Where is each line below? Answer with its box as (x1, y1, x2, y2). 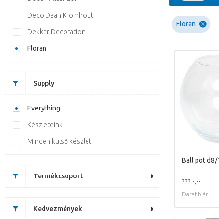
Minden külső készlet (27, 137, 91, 145)
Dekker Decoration (27, 28, 86, 36)
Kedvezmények (33, 205, 82, 213)
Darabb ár (182, 191, 208, 197)
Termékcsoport (33, 172, 83, 180)
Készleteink (27, 121, 63, 129)
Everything (27, 104, 60, 112)
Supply (33, 79, 54, 87)
